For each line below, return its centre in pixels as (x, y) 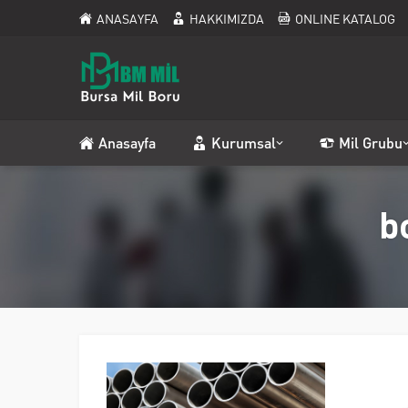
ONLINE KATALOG (345, 18)
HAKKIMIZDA (227, 18)
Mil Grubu (371, 143)
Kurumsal (244, 143)
